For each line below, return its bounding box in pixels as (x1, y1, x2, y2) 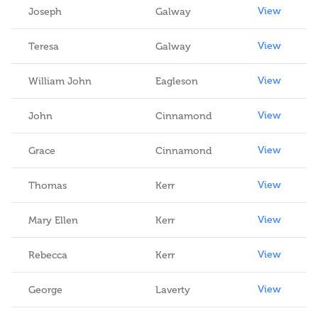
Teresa (28, 40, 59, 53)
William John (28, 75, 92, 87)
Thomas (28, 180, 67, 192)
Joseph (28, 6, 62, 18)
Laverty (155, 284, 190, 296)
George (28, 284, 62, 296)
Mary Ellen (28, 214, 78, 226)
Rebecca (28, 249, 67, 261)
